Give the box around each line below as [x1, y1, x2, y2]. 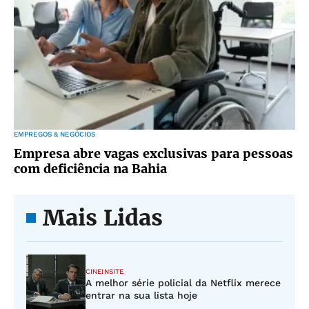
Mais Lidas [43, 204, 163, 232]
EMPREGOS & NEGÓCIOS [14, 130, 96, 138]
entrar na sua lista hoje [86, 290, 197, 301]
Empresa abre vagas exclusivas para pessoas [14, 146, 293, 161]
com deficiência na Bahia [14, 161, 167, 177]
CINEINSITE [86, 268, 123, 275]
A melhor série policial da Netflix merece [86, 277, 281, 288]
